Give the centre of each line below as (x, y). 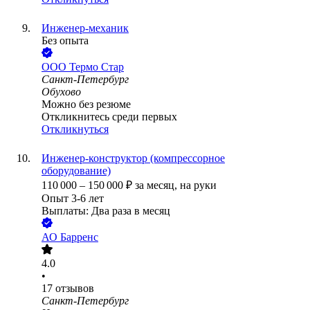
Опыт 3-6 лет (73, 199)
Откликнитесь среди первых (109, 117)
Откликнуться (75, 129)
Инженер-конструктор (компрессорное (133, 158)
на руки (198, 185)
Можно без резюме (86, 104)
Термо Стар (97, 67)
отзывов (75, 289)
